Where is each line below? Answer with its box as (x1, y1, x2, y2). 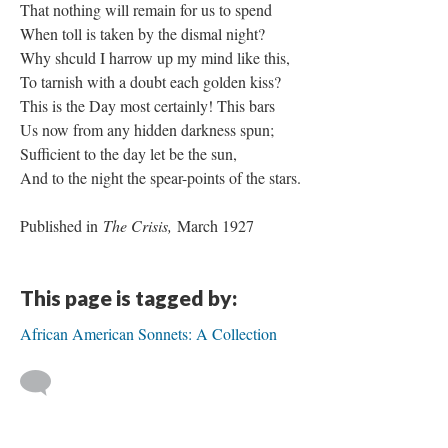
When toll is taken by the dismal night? (20, 23, 265, 44)
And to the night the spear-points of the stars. (20, 167, 301, 188)
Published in (20, 215, 103, 236)
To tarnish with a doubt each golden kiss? (20, 71, 281, 92)
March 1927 (177, 215, 254, 236)
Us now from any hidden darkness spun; (20, 119, 274, 140)
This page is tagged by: (20, 285, 237, 310)
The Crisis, (103, 215, 177, 236)
